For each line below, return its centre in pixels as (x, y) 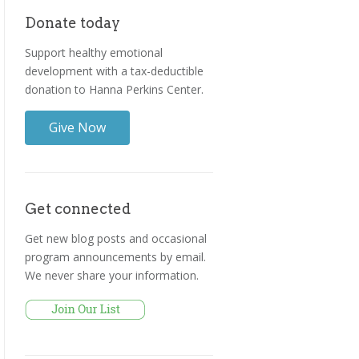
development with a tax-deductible (114, 71)
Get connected (78, 209)
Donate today (73, 23)
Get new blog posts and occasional (116, 239)
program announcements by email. (115, 257)
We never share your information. (112, 276)
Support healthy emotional (94, 53)
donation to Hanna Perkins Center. (114, 90)
